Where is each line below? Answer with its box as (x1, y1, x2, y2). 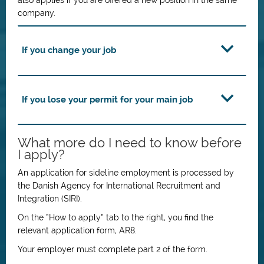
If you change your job (22, 45, 117, 55)
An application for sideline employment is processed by (18, 168, 234, 177)
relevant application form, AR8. (18, 226, 137, 235)
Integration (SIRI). (18, 194, 82, 203)
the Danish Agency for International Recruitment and (18, 181, 220, 190)
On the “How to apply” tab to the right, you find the (18, 213, 213, 222)
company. (18, 8, 55, 18)
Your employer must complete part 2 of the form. (18, 245, 207, 254)
